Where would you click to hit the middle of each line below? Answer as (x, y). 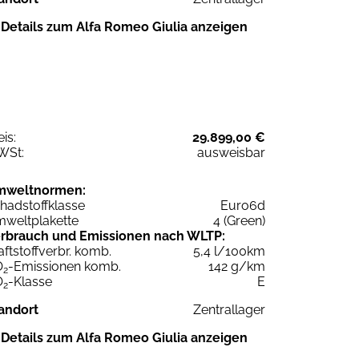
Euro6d (243, 206)
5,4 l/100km (229, 252)
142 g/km (237, 267)
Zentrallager (229, 310)
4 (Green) (239, 221)
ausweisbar (231, 153)
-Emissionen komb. (65, 267)
